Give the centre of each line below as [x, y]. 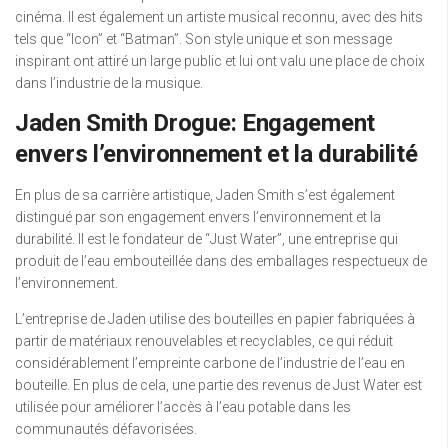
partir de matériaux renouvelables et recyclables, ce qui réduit [204, 341]
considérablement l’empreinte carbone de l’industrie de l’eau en [210, 363]
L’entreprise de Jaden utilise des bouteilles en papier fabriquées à [215, 319]
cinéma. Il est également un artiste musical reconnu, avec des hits [219, 17]
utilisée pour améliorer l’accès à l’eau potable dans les [183, 407]
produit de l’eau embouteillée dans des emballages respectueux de [221, 261]
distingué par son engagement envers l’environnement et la [198, 217]
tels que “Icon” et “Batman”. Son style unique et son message [203, 39]
